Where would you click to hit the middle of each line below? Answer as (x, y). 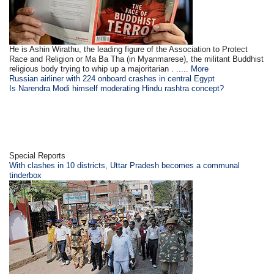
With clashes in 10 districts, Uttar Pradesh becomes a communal (125, 165)
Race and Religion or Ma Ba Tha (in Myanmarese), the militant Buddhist (137, 59)
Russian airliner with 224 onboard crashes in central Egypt (112, 79)
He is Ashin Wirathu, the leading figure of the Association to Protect (129, 49)
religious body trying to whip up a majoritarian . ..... (100, 69)
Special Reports (38, 156)
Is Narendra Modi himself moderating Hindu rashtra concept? (117, 88)
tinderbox (26, 175)
